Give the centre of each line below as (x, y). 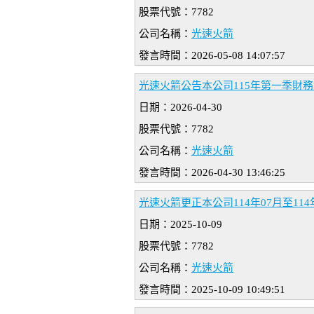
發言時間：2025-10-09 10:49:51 (212, 290)
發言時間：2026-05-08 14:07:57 (212, 56)
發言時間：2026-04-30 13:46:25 (212, 173)
